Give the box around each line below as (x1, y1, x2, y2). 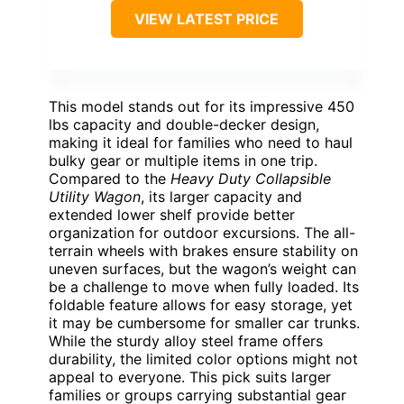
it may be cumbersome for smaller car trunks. (49, 314, 360, 333)
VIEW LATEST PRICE (134, 10, 279, 29)
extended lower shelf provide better (49, 206, 295, 225)
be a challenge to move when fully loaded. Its (49, 278, 359, 297)
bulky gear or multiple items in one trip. (49, 151, 317, 170)
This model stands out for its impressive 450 (49, 97, 354, 116)
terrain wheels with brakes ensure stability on (49, 242, 358, 261)
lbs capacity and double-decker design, (49, 115, 319, 134)
